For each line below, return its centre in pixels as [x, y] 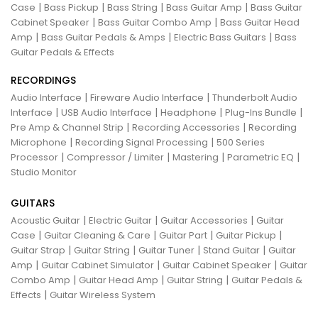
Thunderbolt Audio [255, 97]
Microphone [39, 142]
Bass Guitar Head [260, 22]
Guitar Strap [38, 250]
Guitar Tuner [166, 250]
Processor [34, 157]
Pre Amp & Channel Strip [67, 127]
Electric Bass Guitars [220, 37]
